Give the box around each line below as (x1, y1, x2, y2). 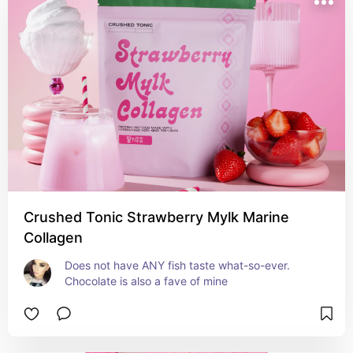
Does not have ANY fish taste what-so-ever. (65, 258, 290, 272)
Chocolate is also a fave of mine (65, 274, 228, 288)
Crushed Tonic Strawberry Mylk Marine (24, 209, 289, 225)
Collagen (24, 229, 83, 246)
